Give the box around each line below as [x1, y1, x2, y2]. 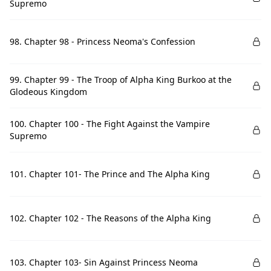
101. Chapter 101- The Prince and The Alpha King [10, 168, 210, 180]
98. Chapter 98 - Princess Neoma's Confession [10, 36, 195, 47]
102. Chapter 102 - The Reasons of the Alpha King [10, 212, 211, 224]
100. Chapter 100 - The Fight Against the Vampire [10, 118, 210, 129]
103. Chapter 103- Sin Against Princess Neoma [10, 256, 198, 268]
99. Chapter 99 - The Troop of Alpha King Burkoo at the [10, 74, 232, 85]
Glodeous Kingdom [10, 86, 87, 97]
